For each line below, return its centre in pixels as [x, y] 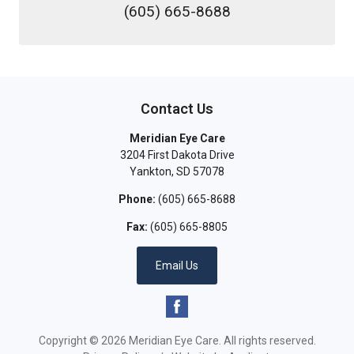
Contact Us [177, 108]
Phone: [137, 199]
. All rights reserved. [267, 340]
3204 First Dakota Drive [177, 154]
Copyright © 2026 [83, 340]
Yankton [151, 171]
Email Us [177, 265]
